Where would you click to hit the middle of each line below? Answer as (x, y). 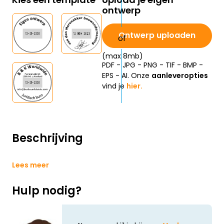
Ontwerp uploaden (157, 35)
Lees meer (30, 165)
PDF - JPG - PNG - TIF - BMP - (152, 65)
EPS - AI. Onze (127, 76)
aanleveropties (180, 76)
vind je (114, 86)
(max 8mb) (122, 56)
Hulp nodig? (47, 191)
